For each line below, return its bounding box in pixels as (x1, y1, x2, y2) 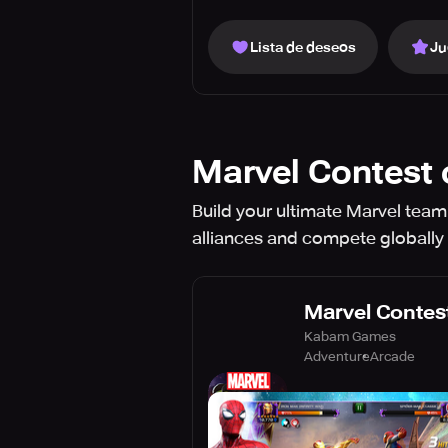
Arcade (370, 348, 415, 364)
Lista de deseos (250, 39, 356, 55)
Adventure (304, 348, 370, 364)
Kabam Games (304, 328, 396, 344)
